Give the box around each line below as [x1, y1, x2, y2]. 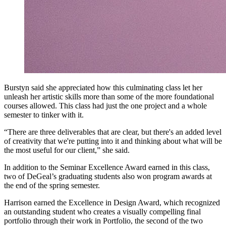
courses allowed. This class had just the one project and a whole [4, 101, 207, 110]
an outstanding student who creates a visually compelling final [4, 207, 201, 216]
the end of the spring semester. [4, 181, 100, 190]
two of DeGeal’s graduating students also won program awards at [4, 172, 212, 181]
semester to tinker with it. [4, 110, 86, 120]
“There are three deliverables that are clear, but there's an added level [4, 128, 221, 137]
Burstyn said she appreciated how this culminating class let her [4, 83, 202, 92]
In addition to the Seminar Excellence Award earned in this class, [4, 163, 210, 172]
